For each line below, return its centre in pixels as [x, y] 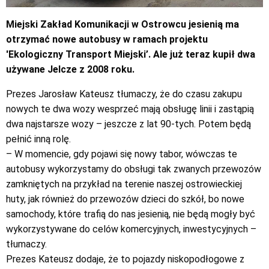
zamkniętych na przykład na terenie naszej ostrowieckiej [124, 184]
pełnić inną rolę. [38, 139]
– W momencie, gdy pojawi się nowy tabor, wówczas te [122, 154]
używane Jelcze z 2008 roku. [70, 69]
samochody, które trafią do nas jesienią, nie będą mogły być [131, 214]
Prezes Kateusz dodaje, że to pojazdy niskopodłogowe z [125, 259]
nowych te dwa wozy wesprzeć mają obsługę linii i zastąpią [130, 109]
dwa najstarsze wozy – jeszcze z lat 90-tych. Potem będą [128, 124]
